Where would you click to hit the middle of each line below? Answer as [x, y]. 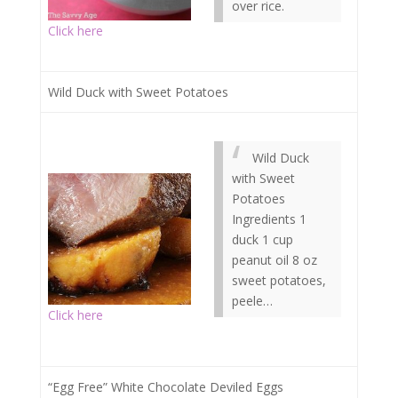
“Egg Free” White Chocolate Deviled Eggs [166, 387]
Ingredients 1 [269, 219]
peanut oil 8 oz [275, 260]
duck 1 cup [263, 239]
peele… [252, 301]
